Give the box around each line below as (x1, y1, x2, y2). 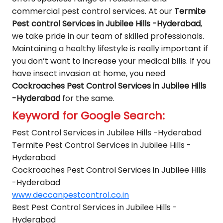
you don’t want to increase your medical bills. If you (12, 55, 211, 67)
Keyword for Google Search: (12, 108, 165, 123)
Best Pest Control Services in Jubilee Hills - (12, 202, 177, 213)
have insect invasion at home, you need (12, 68, 165, 79)
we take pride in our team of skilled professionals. (12, 30, 204, 42)
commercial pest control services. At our (12, 5, 174, 17)
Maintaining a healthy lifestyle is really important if (12, 43, 208, 54)
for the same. (60, 93, 114, 104)
